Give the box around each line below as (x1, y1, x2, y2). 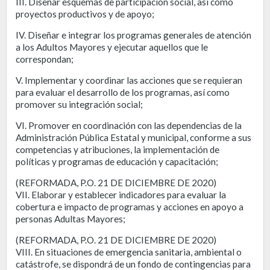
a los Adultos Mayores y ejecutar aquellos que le (16, 41, 208, 52)
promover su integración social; (16, 98, 143, 110)
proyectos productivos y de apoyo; (16, 8, 154, 19)
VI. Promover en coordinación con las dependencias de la (16, 119, 242, 131)
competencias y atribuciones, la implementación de (16, 143, 219, 155)
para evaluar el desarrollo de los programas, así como (16, 86, 230, 98)
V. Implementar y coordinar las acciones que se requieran (16, 74, 242, 86)
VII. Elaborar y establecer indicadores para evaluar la (16, 189, 226, 200)
